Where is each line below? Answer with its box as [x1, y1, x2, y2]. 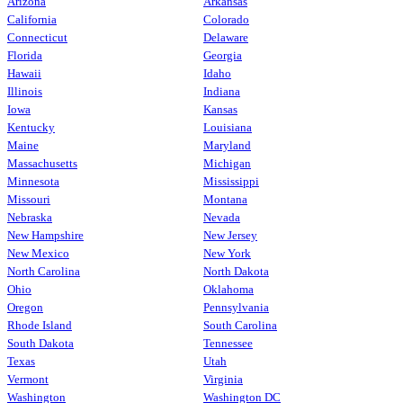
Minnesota [7, 174, 59, 188]
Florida [7, 48, 42, 62]
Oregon [7, 300, 43, 314]
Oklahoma [203, 282, 254, 296]
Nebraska [7, 210, 52, 224]
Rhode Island [7, 318, 72, 332]
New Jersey [203, 228, 257, 242]
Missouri [7, 192, 50, 206]
